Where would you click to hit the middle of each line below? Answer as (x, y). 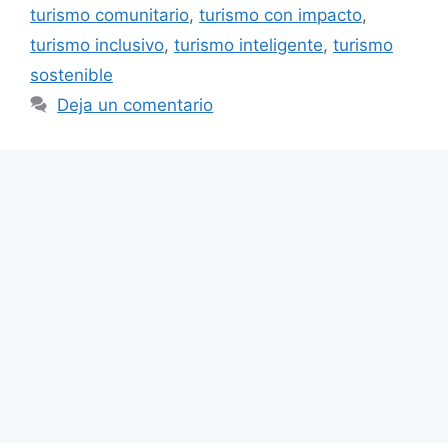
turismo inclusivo (97, 44)
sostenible (71, 74)
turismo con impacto (280, 14)
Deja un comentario (135, 104)
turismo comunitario (109, 14)
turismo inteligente (248, 44)
